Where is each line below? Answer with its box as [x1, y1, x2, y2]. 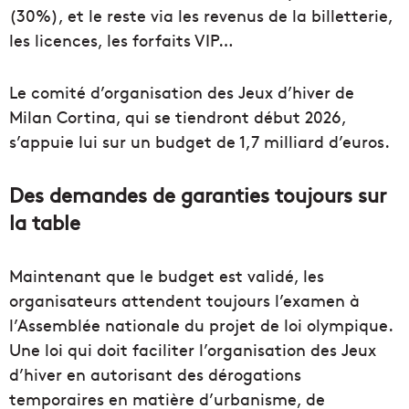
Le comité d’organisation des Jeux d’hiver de [9, 79, 354, 103]
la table [9, 207, 80, 236]
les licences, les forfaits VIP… [9, 27, 234, 51]
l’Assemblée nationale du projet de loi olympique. [9, 312, 393, 336]
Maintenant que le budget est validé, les [9, 263, 324, 287]
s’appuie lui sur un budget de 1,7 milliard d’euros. [9, 129, 390, 152]
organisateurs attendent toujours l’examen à [9, 288, 360, 311]
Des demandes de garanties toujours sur [9, 180, 386, 208]
